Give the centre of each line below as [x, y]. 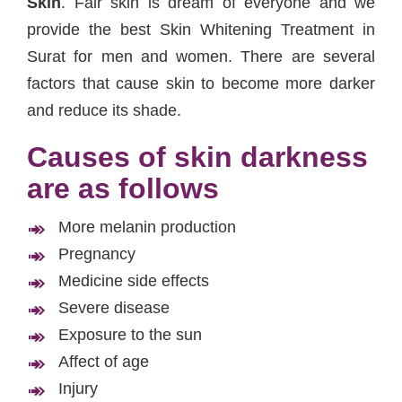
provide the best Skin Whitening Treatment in [201, 30]
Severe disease [114, 308]
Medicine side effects [134, 281]
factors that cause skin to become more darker [201, 84]
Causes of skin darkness [197, 157]
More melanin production [147, 227]
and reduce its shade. [104, 111]
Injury [78, 389]
